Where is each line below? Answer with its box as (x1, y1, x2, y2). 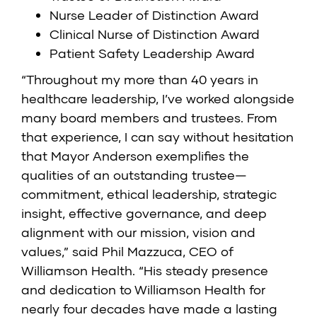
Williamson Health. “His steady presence (21, 263, 268, 279)
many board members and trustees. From (21, 110, 277, 126)
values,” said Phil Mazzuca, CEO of (21, 243, 234, 260)
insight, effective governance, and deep (21, 205, 267, 221)
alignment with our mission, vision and (21, 224, 255, 241)
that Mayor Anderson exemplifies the (21, 148, 249, 164)
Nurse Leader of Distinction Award (50, 7, 259, 23)
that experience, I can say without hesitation (21, 129, 294, 145)
